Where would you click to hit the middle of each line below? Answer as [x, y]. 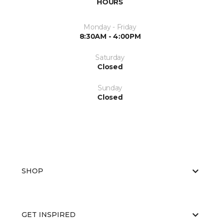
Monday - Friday [110, 27]
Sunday [110, 88]
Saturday [110, 58]
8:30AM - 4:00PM [110, 37]
